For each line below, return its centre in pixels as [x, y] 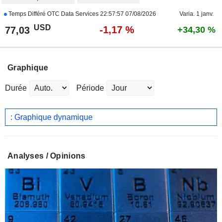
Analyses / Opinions [47, 156]
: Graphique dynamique [52, 117]
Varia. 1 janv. [196, 14]
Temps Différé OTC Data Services [53, 14]
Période [90, 88]
